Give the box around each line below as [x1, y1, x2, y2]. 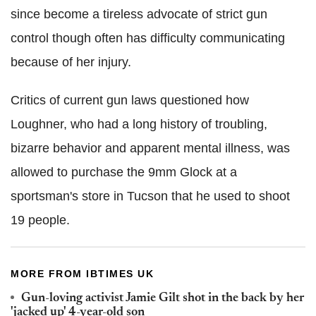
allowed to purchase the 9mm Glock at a [11, 165, 237, 179]
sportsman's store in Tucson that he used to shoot [11, 189, 290, 203]
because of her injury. [11, 55, 131, 69]
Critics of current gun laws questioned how [11, 93, 249, 107]
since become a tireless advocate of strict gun [11, 7, 267, 21]
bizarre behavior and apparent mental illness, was [11, 141, 290, 155]
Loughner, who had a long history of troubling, [11, 117, 267, 131]
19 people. [11, 213, 70, 227]
